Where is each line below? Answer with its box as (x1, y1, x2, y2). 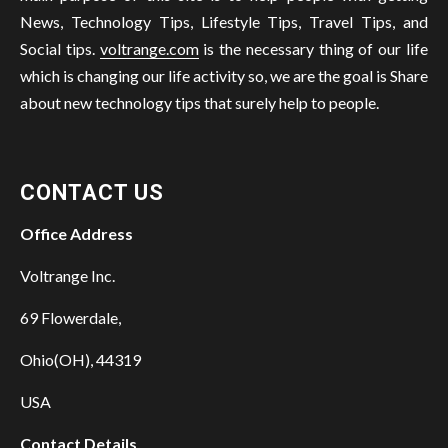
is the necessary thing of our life (198, 39, 429, 59)
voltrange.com (99, 39, 199, 59)
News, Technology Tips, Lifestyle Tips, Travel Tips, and (20, 12, 428, 32)
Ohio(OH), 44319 (20, 350, 141, 370)
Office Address (20, 224, 133, 244)
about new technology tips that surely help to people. (20, 93, 379, 113)
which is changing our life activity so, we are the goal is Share (20, 66, 428, 86)
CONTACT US (20, 180, 164, 206)
